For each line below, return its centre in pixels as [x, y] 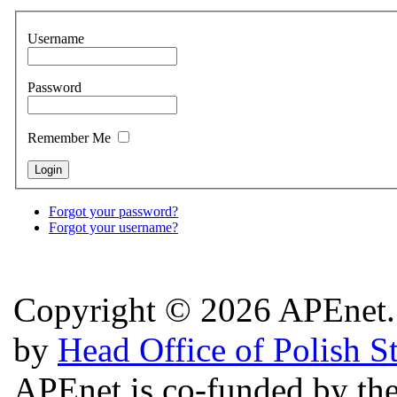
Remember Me [71, 138]
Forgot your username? [113, 228]
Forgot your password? [113, 212]
